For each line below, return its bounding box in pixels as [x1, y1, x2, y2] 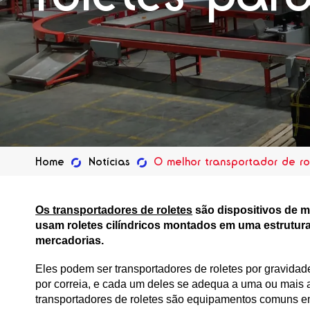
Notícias [88, 154, 130, 168]
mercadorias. [35, 234, 104, 246]
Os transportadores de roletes [35, 203, 193, 216]
